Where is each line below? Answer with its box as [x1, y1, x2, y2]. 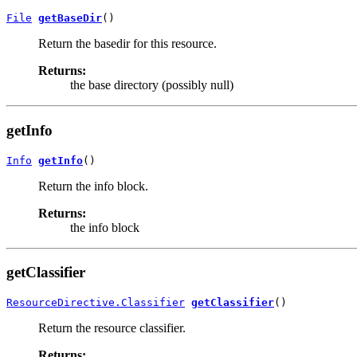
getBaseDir [38, 12, 102, 25]
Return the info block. [38, 178, 148, 193]
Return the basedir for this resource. [38, 37, 217, 51]
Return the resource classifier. [38, 321, 186, 335]
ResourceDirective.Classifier [6, 296, 185, 309]
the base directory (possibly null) [70, 78, 233, 92]
